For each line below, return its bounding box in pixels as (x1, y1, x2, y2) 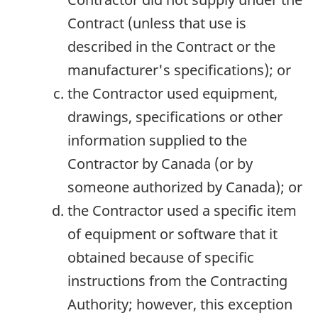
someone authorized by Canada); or (67, 177, 302, 197)
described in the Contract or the (67, 36, 275, 56)
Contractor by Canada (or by (67, 153, 253, 173)
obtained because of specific (67, 247, 254, 267)
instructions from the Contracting (67, 270, 287, 290)
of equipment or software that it (67, 224, 278, 243)
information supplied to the (67, 130, 247, 150)
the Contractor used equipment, (67, 83, 278, 103)
